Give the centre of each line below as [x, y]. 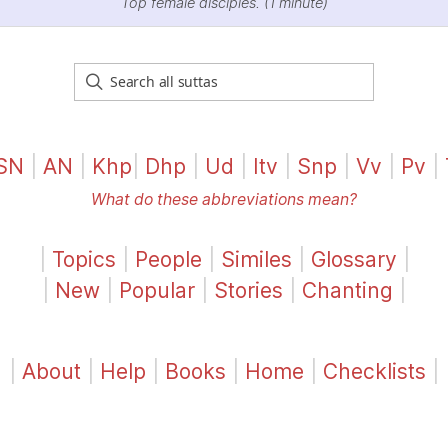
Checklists [374, 371]
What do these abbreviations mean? [224, 199]
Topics [83, 259]
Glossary [353, 259]
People [168, 259]
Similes [256, 259]
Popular [157, 290]
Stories [248, 290]
